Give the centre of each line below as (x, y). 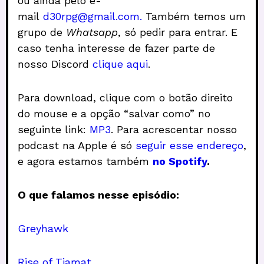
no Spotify (180, 161)
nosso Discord (55, 64)
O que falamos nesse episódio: (98, 195)
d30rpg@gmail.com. (93, 16)
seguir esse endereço (189, 146)
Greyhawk (43, 229)
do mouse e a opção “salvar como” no (114, 114)
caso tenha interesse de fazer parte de (116, 48)
